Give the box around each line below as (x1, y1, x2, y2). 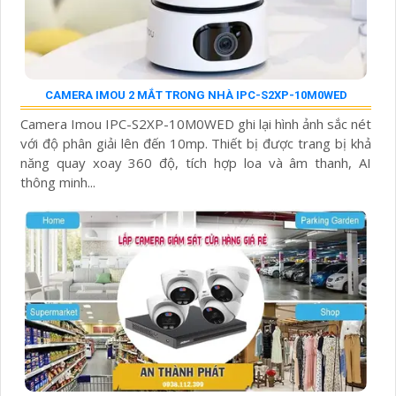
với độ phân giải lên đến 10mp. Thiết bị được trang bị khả (20, 134, 371, 153)
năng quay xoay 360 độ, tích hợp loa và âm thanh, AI (20, 154, 371, 172)
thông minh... (20, 173, 95, 192)
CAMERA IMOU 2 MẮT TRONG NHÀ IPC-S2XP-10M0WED (44, 88, 347, 103)
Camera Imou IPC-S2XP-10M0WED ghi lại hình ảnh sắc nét (20, 115, 371, 133)
